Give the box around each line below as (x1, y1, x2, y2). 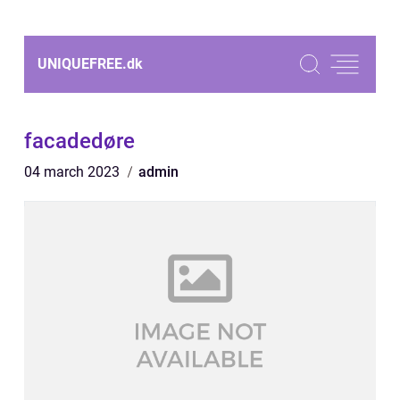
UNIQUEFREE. (37, 55, 127, 72)
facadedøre (24, 129, 135, 154)
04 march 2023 (24, 163, 123, 180)
